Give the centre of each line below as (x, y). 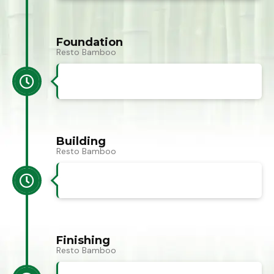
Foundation (90, 43)
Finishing (83, 241)
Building (81, 142)
